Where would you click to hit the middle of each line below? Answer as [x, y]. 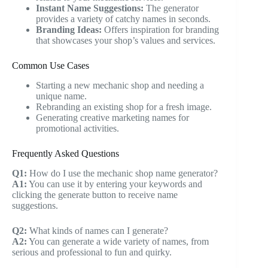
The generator [171, 8]
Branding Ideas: [69, 30]
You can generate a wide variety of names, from [118, 241]
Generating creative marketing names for [112, 118]
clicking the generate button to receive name [95, 194]
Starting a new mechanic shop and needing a [120, 86]
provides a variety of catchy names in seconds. [123, 19]
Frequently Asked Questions [66, 154]
